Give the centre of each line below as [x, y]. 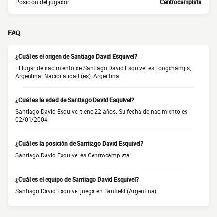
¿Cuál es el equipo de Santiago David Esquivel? [77, 179]
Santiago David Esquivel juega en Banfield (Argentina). [87, 191]
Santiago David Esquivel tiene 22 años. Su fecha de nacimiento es [101, 111]
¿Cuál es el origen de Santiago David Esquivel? [76, 56]
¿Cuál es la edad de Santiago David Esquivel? [75, 100]
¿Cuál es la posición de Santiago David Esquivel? [79, 143]
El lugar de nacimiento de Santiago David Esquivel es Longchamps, [103, 68]
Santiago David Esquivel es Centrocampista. [73, 155]
